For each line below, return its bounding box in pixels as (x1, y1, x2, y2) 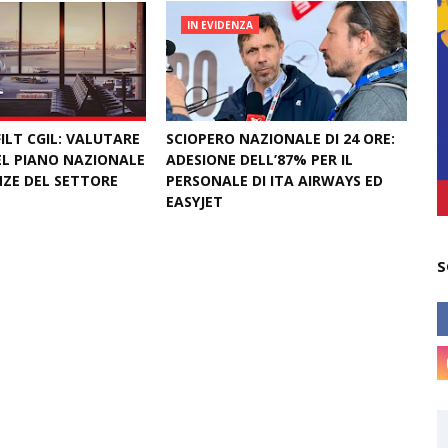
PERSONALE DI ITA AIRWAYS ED (166, 171, 384, 190)
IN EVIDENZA (187, 18, 254, 32)
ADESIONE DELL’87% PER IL (166, 150, 354, 169)
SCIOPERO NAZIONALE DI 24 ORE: (166, 129, 396, 148)
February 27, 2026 (179, 218, 282, 235)
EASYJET (166, 192, 224, 211)
